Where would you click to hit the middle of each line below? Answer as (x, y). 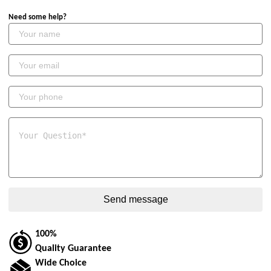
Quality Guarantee (73, 249)
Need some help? (38, 18)
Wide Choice (61, 263)
